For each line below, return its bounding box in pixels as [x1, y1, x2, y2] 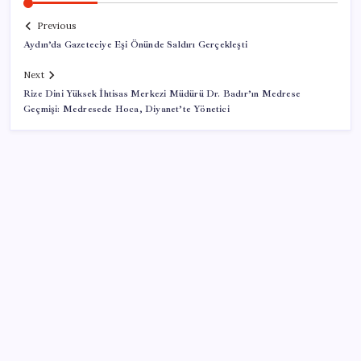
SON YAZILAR [23, 281, 110, 297]
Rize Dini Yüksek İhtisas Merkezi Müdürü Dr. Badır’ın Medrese [23, 88, 301, 101]
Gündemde [23, 334, 89, 351]
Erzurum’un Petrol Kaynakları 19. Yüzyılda [23, 317, 271, 333]
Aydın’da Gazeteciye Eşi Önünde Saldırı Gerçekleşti [23, 39, 247, 52]
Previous [37, 20, 76, 32]
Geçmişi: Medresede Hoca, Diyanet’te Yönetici [23, 103, 230, 116]
